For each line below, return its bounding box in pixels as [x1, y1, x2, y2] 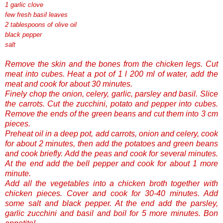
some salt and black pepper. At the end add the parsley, [5, 199, 218, 208]
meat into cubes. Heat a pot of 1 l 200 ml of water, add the [5, 69, 218, 78]
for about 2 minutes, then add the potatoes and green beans [5, 139, 218, 148]
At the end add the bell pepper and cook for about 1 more [5, 159, 218, 168]
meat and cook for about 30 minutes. [5, 79, 132, 88]
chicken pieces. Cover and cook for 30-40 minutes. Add [5, 189, 218, 198]
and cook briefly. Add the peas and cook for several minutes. [5, 149, 218, 158]
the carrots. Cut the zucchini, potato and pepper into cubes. [5, 99, 218, 108]
